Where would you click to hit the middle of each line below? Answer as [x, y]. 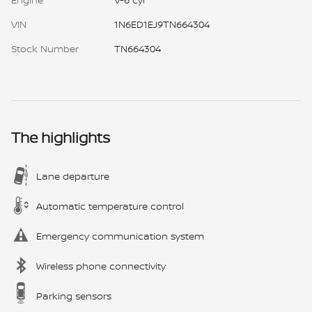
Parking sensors [74, 295]
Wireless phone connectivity [101, 265]
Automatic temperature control [110, 205]
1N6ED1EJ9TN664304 [162, 24]
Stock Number [45, 48]
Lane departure [73, 175]
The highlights [61, 137]
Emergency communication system [120, 235]
